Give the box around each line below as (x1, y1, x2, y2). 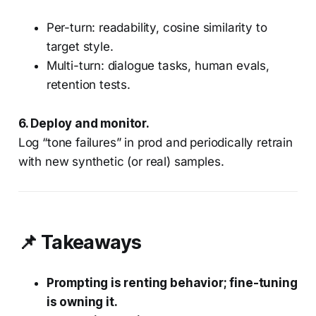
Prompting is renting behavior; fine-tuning (46, 276, 298, 291)
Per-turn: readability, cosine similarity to (46, 20, 267, 35)
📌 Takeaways (18, 231, 142, 255)
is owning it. (46, 295, 118, 310)
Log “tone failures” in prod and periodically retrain (18, 135, 293, 150)
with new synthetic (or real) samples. (18, 154, 224, 169)
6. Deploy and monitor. (18, 116, 150, 131)
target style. (46, 39, 114, 54)
